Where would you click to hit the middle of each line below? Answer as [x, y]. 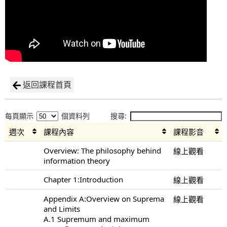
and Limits [62, 209]
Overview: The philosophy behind [102, 150]
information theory [77, 160]
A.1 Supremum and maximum [97, 219]
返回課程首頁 [47, 84]
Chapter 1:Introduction [83, 179]
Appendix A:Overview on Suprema [104, 198]
